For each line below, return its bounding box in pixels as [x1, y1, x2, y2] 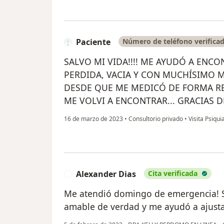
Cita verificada [148, 168, 197, 178]
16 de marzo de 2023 [64, 114, 123, 123]
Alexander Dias [76, 168, 136, 179]
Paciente [76, 36, 110, 47]
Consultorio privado [127, 114, 184, 123]
